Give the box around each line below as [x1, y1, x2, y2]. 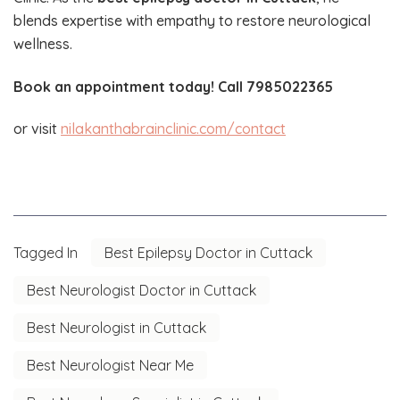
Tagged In [13, 243, 78, 262]
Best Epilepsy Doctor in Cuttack [104, 243, 312, 262]
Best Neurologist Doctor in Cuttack [27, 280, 256, 299]
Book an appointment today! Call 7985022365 [13, 77, 333, 96]
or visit [13, 120, 61, 137]
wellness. [13, 35, 72, 54]
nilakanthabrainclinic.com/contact [61, 120, 286, 137]
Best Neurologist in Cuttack [27, 318, 206, 337]
